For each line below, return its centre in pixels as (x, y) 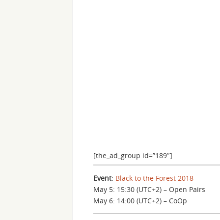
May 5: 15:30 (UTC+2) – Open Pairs (149, 189)
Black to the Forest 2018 (154, 178)
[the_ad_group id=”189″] (133, 155)
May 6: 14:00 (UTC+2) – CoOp (140, 201)
